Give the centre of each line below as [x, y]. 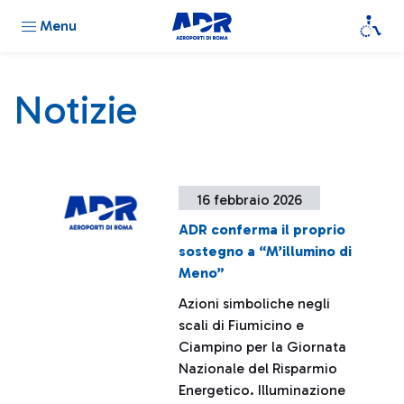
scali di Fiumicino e [242, 325]
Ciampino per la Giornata [263, 347]
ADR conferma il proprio [262, 230]
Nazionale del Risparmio [258, 368]
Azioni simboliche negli [255, 303]
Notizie [75, 110]
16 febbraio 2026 [250, 200]
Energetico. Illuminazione [262, 390]
